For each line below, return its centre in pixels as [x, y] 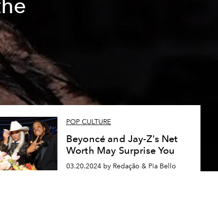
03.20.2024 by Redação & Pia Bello [121, 166]
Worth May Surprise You [120, 151]
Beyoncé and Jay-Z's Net [122, 139]
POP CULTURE [88, 122]
